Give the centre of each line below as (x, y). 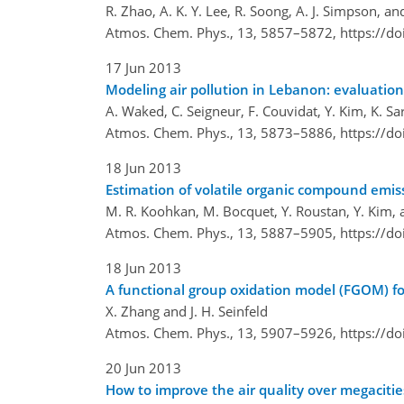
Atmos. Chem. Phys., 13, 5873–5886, (223, 132)
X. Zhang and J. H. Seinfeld (187, 311)
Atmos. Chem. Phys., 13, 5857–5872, (223, 32)
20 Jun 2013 (143, 367)
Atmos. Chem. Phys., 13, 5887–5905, (223, 232)
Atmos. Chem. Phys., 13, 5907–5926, (223, 332)
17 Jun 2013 (143, 67)
